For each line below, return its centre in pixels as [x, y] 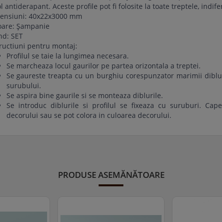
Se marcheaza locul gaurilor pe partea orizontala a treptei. [103, 65]
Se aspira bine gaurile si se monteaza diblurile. [84, 95]
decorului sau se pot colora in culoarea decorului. [89, 115]
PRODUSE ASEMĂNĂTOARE [111, 174]
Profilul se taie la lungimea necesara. [67, 55]
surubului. [24, 85]
